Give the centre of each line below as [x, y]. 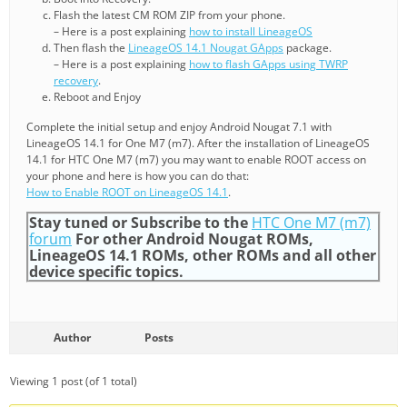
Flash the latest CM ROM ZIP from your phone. [169, 15]
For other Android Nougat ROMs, [193, 238]
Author [72, 337]
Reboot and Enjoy [97, 96]
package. [308, 47]
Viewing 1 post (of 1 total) [74, 381]
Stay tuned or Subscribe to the [140, 222]
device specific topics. [106, 271]
